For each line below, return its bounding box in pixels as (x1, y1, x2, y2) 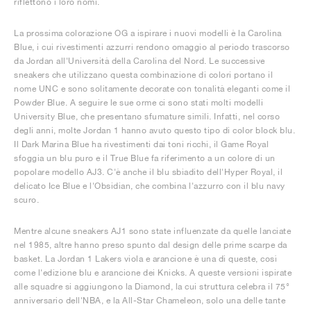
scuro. (14, 194, 39, 205)
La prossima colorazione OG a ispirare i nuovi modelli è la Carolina (14, 27, 282, 38)
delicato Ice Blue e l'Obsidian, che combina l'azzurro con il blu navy (14, 180, 285, 191)
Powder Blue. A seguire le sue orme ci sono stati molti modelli (14, 96, 263, 108)
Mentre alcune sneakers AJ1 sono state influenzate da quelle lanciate (14, 225, 291, 236)
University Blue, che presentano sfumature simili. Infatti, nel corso (14, 110, 280, 121)
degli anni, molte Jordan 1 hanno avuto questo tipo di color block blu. (14, 124, 295, 135)
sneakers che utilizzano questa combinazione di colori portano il (14, 69, 273, 80)
